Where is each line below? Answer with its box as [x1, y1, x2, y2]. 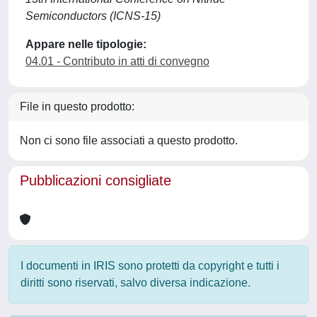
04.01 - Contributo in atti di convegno [25, 55, 209, 67]
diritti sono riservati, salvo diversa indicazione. [21, 277, 250, 289]
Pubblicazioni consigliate [20, 173, 171, 188]
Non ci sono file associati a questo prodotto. [20, 134, 238, 146]
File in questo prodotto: [20, 100, 134, 113]
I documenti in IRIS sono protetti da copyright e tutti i [21, 260, 279, 272]
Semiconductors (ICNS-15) [25, 10, 161, 22]
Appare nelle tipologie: [25, 38, 146, 50]
